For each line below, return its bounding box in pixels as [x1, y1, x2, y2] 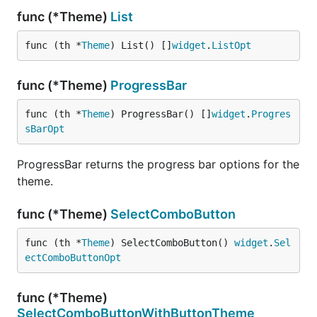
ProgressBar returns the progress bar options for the [17, 156, 299, 171]
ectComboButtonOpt [25, 251, 121, 263]
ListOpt [212, 39, 251, 51]
